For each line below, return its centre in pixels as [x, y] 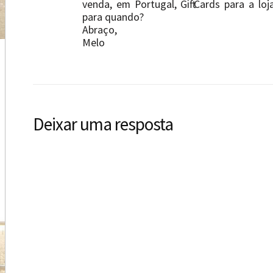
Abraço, [100, 30]
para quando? [113, 17]
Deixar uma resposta [103, 124]
